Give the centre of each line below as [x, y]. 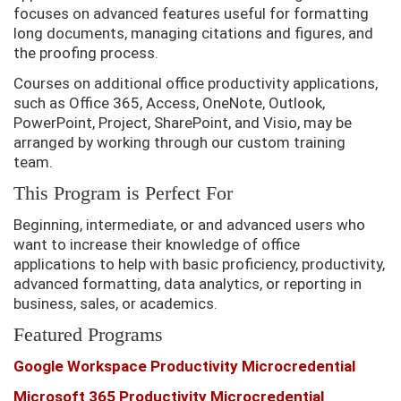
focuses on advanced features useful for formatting [191, 13]
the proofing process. [86, 52]
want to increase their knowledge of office [157, 244]
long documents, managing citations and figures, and [193, 33]
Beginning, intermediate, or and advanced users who [189, 224]
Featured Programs [88, 334]
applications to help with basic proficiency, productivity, [199, 264]
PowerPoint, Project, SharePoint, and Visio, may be [183, 122]
